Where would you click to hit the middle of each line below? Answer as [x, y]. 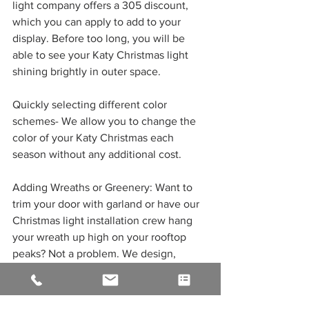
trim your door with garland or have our [107, 204]
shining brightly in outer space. [88, 72]
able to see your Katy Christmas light [102, 55]
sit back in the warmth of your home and [110, 287]
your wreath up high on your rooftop [101, 237]
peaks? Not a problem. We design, [96, 254]
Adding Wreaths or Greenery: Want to [104, 188]
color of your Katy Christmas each [94, 138]
